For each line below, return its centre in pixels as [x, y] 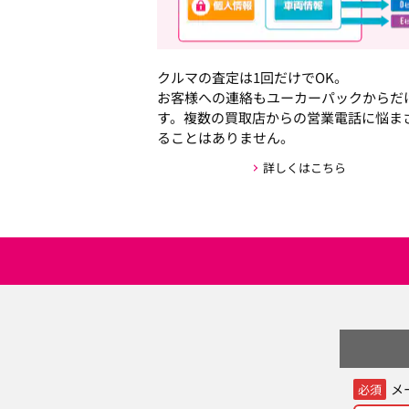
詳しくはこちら [304, 168]
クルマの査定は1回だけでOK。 [252, 77]
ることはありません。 [225, 137]
